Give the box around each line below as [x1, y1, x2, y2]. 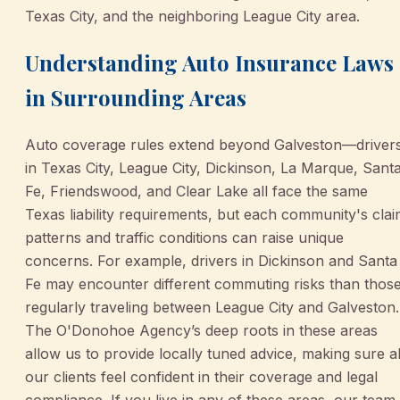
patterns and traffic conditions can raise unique [25, 229, 344, 247]
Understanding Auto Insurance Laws [25, 48, 394, 78]
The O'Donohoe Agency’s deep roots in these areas [25, 321, 378, 340]
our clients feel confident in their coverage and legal [25, 368, 378, 387]
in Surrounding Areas [25, 83, 246, 112]
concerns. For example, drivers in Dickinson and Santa [25, 252, 397, 271]
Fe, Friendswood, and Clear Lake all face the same [25, 182, 368, 201]
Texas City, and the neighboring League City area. [25, 7, 360, 26]
